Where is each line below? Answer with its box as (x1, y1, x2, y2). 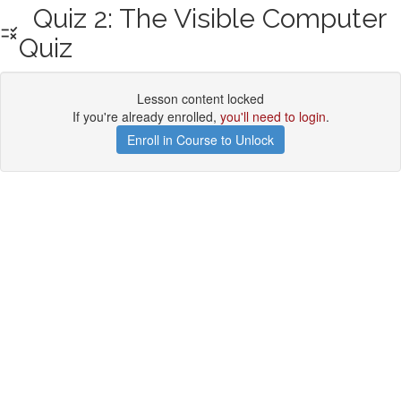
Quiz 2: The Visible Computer (19, 3, 387, 34)
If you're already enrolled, (72, 107, 220, 125)
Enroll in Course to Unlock (127, 131, 274, 149)
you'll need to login (219, 107, 326, 125)
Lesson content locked (137, 90, 264, 107)
